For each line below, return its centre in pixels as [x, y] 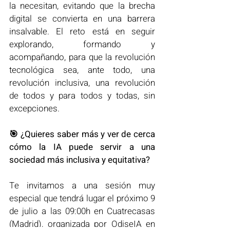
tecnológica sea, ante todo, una [82, 70]
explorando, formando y [82, 44]
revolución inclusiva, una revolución [82, 83]
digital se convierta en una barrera [82, 18]
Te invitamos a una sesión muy [82, 185]
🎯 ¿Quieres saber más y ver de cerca [82, 134]
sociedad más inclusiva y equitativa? [80, 160]
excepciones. [35, 108]
